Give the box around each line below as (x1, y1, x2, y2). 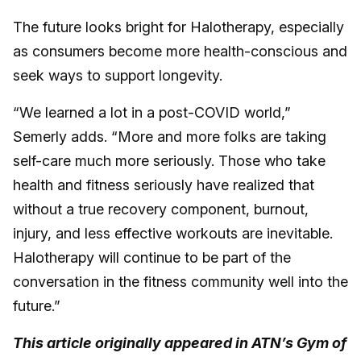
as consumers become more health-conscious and (13, 42, 347, 60)
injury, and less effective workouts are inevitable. (13, 224, 333, 242)
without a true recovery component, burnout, (13, 200, 309, 218)
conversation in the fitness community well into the (13, 272, 348, 290)
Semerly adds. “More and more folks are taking (13, 127, 326, 145)
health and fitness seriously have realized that (13, 176, 314, 193)
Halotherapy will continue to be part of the (13, 248, 291, 266)
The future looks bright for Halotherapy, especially (13, 18, 344, 35)
